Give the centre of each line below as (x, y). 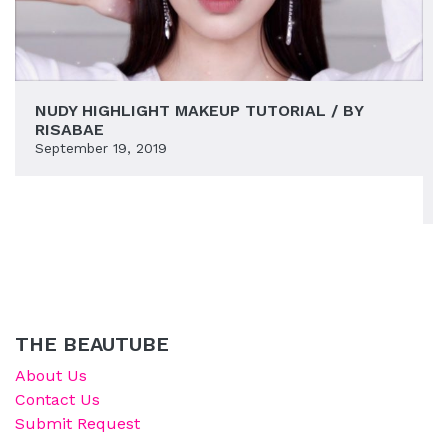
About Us (51, 375)
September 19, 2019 (101, 148)
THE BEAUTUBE (92, 344)
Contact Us (57, 399)
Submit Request (77, 423)
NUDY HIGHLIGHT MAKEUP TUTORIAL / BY (199, 110)
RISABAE (69, 129)
